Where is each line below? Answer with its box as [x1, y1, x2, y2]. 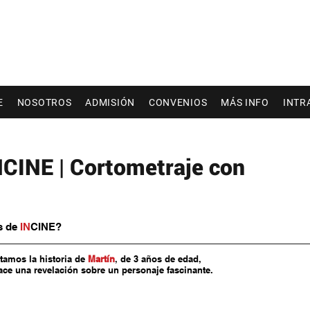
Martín [88, 253, 115, 264]
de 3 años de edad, [120, 253, 201, 264]
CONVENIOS [148, 96, 208, 108]
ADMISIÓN [85, 96, 135, 108]
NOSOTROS [17, 96, 72, 108]
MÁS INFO [221, 96, 269, 108]
